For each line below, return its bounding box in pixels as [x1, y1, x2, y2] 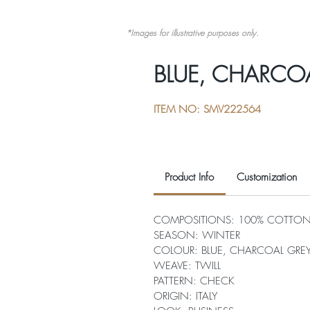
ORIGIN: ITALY [154, 289, 217, 304]
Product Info [165, 170, 215, 185]
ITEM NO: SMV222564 [154, 102, 261, 117]
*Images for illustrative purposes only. [126, 27, 259, 39]
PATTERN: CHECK [154, 274, 235, 289]
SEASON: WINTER [154, 228, 240, 243]
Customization [237, 170, 298, 185]
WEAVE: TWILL [154, 259, 221, 273]
